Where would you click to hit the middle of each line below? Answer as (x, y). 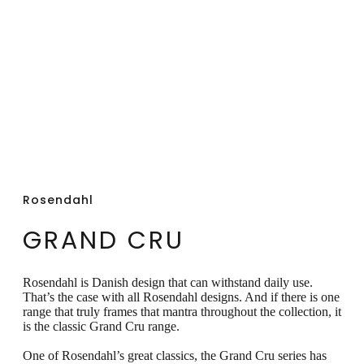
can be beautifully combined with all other (175, 15)
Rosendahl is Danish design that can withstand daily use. (168, 282)
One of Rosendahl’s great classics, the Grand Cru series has (175, 355)
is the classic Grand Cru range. (101, 326)
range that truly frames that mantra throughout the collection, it (182, 311)
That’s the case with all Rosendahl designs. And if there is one (181, 297)
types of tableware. (93, 40)
